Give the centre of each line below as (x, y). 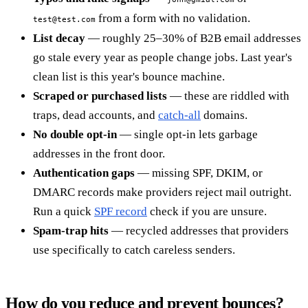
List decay (59, 38)
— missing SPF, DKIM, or (199, 173)
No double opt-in (75, 135)
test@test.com (64, 20)
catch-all (179, 115)
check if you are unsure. (207, 212)
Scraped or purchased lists (100, 96)
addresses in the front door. (99, 154)
